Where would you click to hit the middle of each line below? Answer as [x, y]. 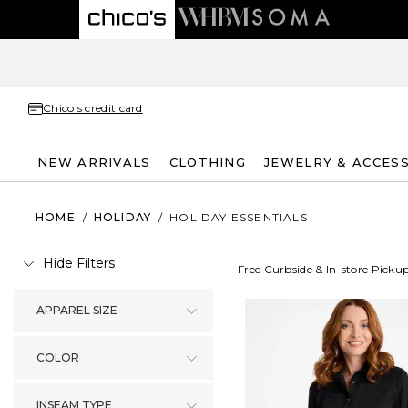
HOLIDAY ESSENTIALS [239, 217]
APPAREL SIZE [77, 310]
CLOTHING [208, 162]
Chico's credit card [93, 108]
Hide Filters [79, 263]
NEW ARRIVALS [94, 162]
